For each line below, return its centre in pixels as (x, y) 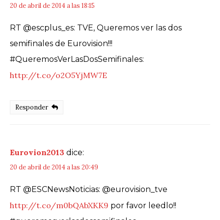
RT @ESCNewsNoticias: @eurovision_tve (89, 189)
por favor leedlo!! (142, 205)
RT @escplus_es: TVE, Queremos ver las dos (96, 28)
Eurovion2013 (37, 152)
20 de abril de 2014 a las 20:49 (54, 167)
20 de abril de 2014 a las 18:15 (52, 6)
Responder (32, 108)
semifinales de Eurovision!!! (61, 44)
